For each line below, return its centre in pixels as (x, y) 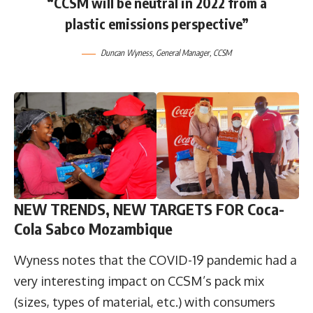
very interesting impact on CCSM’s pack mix (139, 281)
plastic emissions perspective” (156, 23)
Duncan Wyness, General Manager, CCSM (166, 53)
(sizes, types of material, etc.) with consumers (145, 302)
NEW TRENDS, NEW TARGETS (113, 209)
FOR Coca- (248, 209)
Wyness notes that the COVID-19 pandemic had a (155, 260)
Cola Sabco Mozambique (93, 229)
